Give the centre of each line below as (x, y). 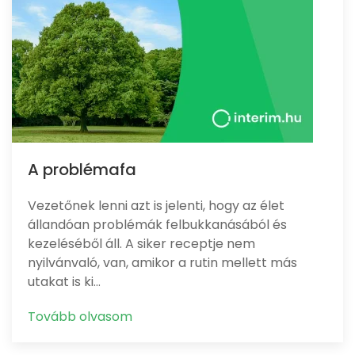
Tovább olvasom (80, 317)
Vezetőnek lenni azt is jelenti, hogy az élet (156, 206)
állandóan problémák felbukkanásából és (157, 225)
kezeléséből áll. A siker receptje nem (141, 244)
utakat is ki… (64, 282)
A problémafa (82, 170)
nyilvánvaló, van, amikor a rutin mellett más (162, 263)
